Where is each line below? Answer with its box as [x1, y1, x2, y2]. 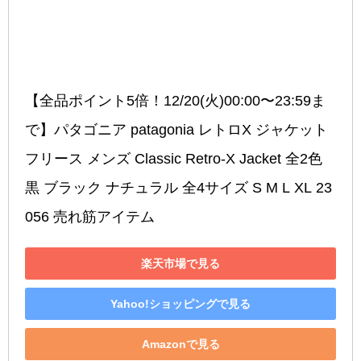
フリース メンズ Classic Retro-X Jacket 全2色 [25, 151, 322, 167]
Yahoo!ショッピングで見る [110, 297, 251, 309]
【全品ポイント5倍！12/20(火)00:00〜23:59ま [25, 93, 326, 109]
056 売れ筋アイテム [25, 210, 155, 225]
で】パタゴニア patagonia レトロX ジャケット [25, 122, 328, 138]
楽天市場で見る [141, 257, 220, 269]
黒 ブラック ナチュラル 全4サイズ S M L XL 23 [25, 180, 332, 196]
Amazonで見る [141, 338, 220, 350]
